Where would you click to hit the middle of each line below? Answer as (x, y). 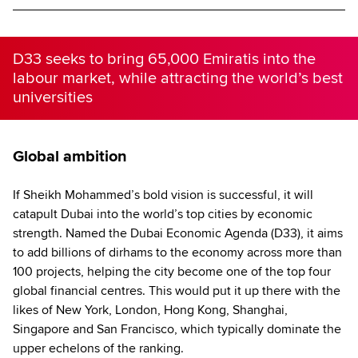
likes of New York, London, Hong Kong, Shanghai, (150, 310)
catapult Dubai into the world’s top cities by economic (163, 214)
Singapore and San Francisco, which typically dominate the (177, 329)
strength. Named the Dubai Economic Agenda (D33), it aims (178, 233)
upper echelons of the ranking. (98, 348)
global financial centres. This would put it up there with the (177, 290)
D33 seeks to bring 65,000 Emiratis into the (164, 59)
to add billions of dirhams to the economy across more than (177, 252)
